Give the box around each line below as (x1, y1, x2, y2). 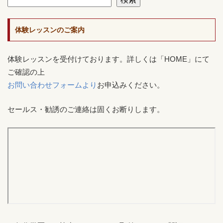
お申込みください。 (97, 81, 164, 90)
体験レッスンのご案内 (15, 26, 85, 34)
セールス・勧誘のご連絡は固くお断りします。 (7, 105, 164, 114)
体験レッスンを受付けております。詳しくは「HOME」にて (7, 55, 210, 64)
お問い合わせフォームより (7, 81, 97, 90)
